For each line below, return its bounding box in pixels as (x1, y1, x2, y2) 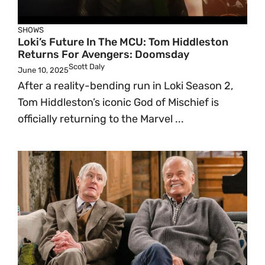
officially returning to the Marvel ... (18, 112, 184, 125)
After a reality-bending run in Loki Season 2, (18, 79, 233, 92)
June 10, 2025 (18, 66, 69, 75)
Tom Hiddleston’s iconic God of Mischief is (18, 96, 219, 109)
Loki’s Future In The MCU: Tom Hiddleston (18, 35, 228, 49)
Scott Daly (69, 62, 105, 71)
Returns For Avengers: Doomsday (18, 48, 189, 61)
